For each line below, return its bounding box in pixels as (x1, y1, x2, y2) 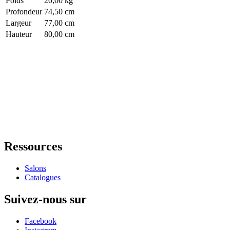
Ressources (4, 140, 62, 154)
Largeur (6, 18, 31, 28)
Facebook (25, 216, 56, 225)
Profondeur (6, 7, 42, 16)
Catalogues (25, 172, 61, 182)
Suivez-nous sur (4, 192, 87, 206)
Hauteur (6, 30, 32, 39)
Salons (25, 163, 46, 172)
